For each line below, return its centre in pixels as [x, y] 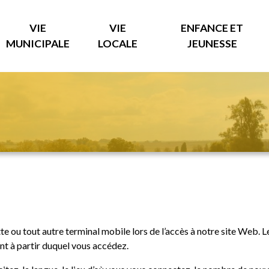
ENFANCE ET [212, 28]
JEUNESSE [212, 44]
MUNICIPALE [38, 44]
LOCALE [118, 44]
